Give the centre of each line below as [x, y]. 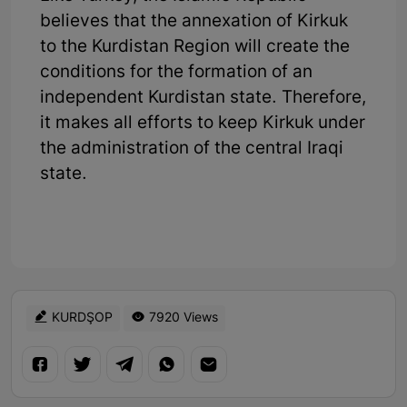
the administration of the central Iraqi [192, 150]
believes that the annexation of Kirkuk [194, 23]
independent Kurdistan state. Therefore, [203, 99]
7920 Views [182, 319]
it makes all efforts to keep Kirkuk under [203, 124]
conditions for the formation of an [176, 74]
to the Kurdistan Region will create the [195, 48]
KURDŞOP [80, 319]
